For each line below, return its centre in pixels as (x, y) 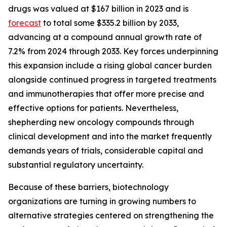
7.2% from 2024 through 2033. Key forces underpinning (113, 51)
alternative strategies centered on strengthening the (111, 215)
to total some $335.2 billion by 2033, (110, 23)
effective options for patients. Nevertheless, (93, 108)
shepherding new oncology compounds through (101, 122)
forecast (25, 23)
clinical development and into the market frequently (110, 136)
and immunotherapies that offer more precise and (106, 94)
